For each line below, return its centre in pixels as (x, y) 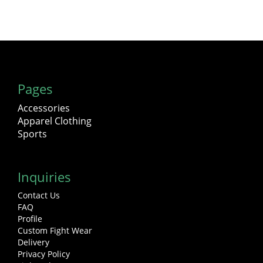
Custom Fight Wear (55, 230)
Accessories (44, 108)
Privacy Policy (44, 254)
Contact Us (39, 195)
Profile (30, 218)
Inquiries (44, 176)
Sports (32, 134)
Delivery (33, 242)
